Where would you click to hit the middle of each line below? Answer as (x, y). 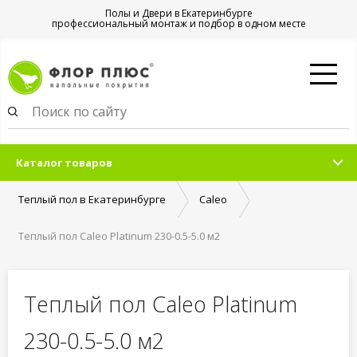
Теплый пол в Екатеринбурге (92, 199)
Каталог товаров (64, 163)
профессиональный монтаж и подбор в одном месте (178, 24)
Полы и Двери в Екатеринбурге (178, 13)
